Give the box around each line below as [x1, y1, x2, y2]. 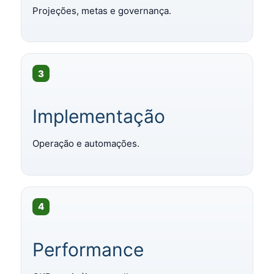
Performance [32, 238, 144, 261]
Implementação [32, 105, 165, 128]
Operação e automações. [32, 138, 139, 150]
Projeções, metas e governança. [32, 4, 171, 17]
